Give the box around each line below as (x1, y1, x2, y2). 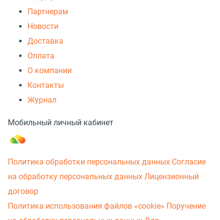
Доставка (27, 36, 63, 46)
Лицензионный (144, 171, 199, 181)
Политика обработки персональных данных (8, 157, 170, 166)
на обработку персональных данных (8, 171, 142, 181)
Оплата (27, 51, 55, 60)
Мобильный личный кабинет (8, 117, 113, 127)
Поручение (166, 201, 206, 211)
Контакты (27, 80, 64, 90)
